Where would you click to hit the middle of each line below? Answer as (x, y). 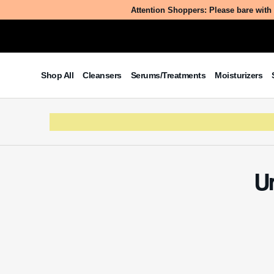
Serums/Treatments (168, 76)
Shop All (57, 76)
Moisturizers (239, 76)
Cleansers (102, 76)
